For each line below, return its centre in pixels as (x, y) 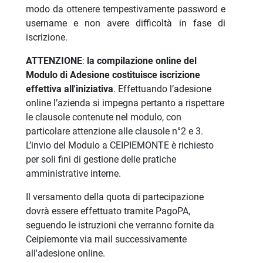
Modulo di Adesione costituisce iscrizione (113, 75)
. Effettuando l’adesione (162, 89)
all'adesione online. (65, 254)
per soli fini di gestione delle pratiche (101, 160)
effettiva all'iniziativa (69, 89)
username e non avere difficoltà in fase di (125, 23)
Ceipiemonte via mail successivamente (106, 240)
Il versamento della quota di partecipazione (114, 197)
